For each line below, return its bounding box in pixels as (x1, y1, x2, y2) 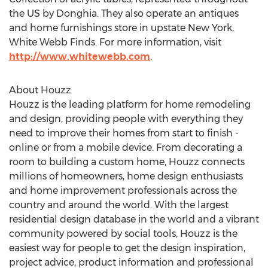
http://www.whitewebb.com (9, 51, 150, 62)
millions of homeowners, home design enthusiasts (9, 170, 243, 182)
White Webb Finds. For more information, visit (9, 36, 221, 48)
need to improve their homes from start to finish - (9, 127, 239, 139)
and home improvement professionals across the (9, 185, 237, 196)
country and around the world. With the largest (9, 199, 229, 211)
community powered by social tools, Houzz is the (9, 228, 237, 239)
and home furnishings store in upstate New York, (9, 22, 234, 33)
